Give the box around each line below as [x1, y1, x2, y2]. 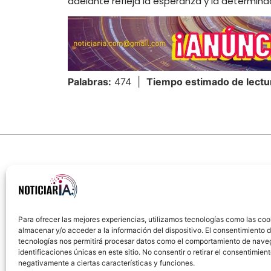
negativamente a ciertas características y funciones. [18, 258, 195, 267]
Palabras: [68, 76, 111, 88]
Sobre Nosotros [93, 226, 149, 237]
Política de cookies [158, 226, 228, 237]
